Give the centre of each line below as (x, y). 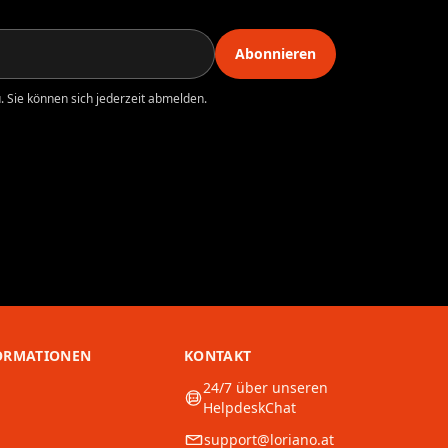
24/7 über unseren (266, 388)
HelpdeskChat (250, 408)
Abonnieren (275, 54)
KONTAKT (218, 356)
